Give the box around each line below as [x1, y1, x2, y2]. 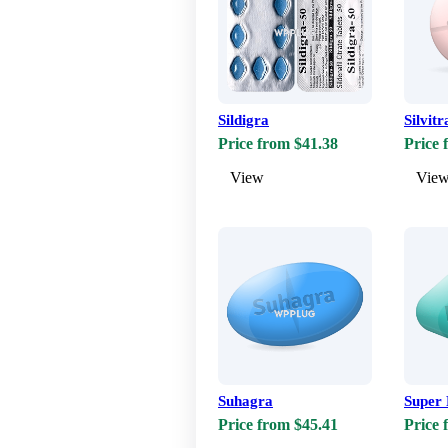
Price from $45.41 [218, 416, 338, 434]
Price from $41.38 [218, 135, 338, 153]
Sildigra [218, 112, 269, 129]
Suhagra [218, 393, 273, 410]
